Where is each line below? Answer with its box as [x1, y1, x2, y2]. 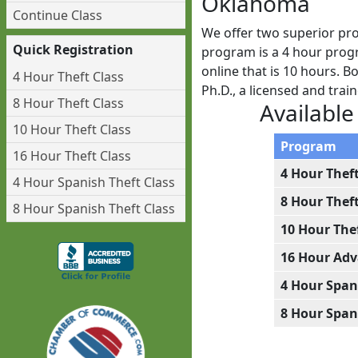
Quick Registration [13, 41, 133, 58]
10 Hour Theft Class [13, 121, 131, 138]
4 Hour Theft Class [13, 68, 124, 86]
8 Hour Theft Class [13, 94, 124, 112]
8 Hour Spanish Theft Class [13, 200, 175, 217]
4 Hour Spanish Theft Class [13, 173, 175, 191]
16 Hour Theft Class [13, 147, 131, 165]
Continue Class [13, 6, 102, 24]
